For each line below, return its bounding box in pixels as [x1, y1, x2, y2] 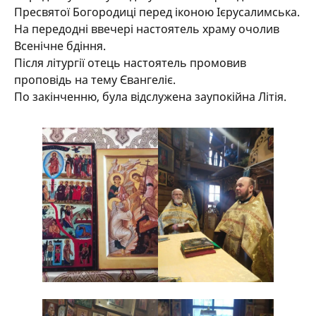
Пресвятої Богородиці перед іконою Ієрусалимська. [14, 4, 300, 20]
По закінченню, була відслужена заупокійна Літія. [14, 89, 286, 104]
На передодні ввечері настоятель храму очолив [14, 21, 279, 37]
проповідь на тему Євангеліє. [14, 72, 176, 87]
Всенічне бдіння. [14, 38, 106, 54]
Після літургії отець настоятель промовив [14, 55, 246, 71]
